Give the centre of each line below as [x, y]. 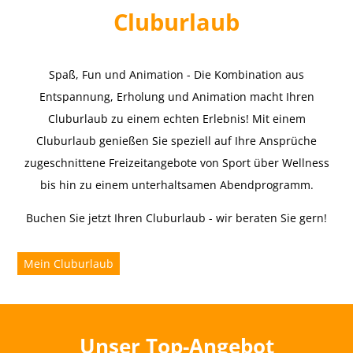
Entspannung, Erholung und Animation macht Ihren [176, 97]
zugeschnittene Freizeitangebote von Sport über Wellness [176, 163]
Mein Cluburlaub [69, 263]
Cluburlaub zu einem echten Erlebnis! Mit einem [176, 119]
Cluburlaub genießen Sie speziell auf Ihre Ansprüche [176, 141]
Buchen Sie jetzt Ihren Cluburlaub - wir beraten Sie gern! [176, 218]
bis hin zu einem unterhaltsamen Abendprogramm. [176, 185]
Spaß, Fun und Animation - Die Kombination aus [176, 75]
